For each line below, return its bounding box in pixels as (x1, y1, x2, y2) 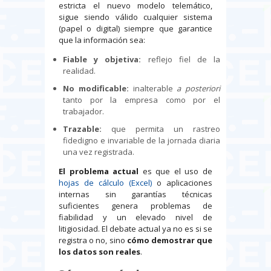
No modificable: (63, 83, 129, 94)
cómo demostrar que (126, 235, 213, 246)
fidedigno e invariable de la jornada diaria (63, 135, 220, 146)
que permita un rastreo (102, 123, 220, 135)
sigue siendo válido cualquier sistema (59, 11, 212, 23)
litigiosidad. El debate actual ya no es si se (59, 223, 212, 235)
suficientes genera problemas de (59, 200, 212, 212)
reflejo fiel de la (141, 54, 221, 65)
